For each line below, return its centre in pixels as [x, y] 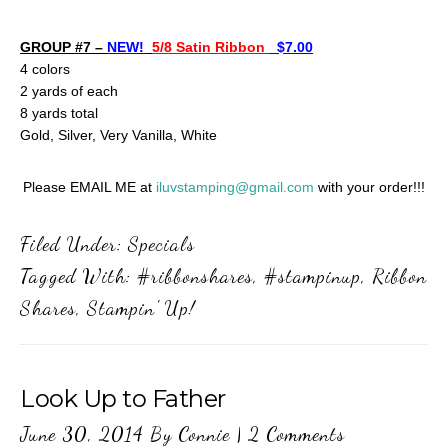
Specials [161, 244]
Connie [204, 434]
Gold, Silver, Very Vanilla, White [118, 135]
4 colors [45, 69]
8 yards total [59, 113]
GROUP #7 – [63, 47]
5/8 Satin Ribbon [210, 47]
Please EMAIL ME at [89, 187]
